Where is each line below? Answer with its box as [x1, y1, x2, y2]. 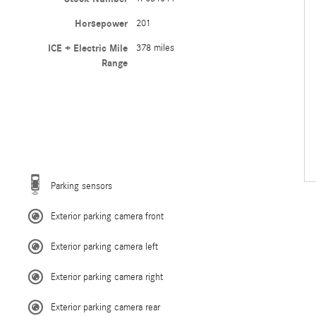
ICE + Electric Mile [47, 42, 128, 54]
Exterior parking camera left [51, 241, 158, 253]
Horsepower [74, 17, 128, 30]
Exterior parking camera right [51, 271, 163, 283]
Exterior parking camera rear [51, 301, 160, 313]
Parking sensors [51, 180, 112, 192]
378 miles [135, 42, 174, 54]
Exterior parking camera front [51, 210, 164, 222]
